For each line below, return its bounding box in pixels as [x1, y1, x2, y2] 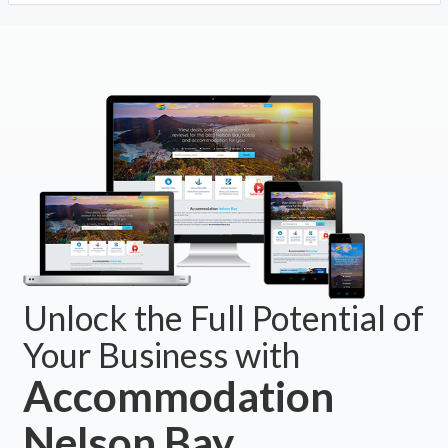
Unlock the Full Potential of [22, 296, 424, 338]
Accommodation [22, 370, 334, 421]
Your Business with [22, 333, 300, 375]
